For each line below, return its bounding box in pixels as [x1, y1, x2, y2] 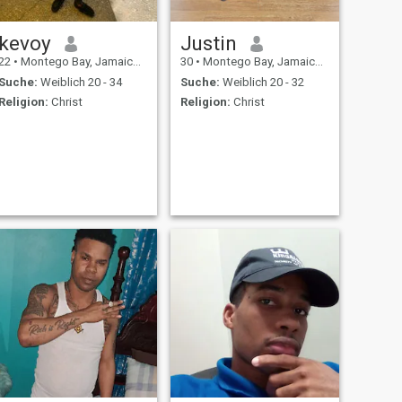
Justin [179, 31, 237, 56]
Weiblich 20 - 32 [219, 74, 304, 89]
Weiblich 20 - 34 [37, 74, 122, 89]
